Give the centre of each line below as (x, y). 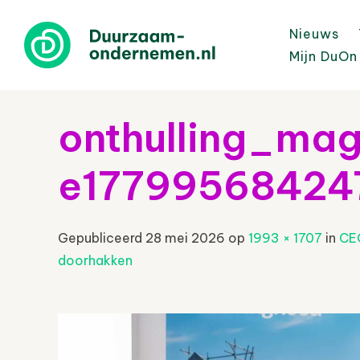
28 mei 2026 (185, 238)
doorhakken (95, 260)
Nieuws (314, 34)
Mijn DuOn (323, 56)
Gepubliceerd (102, 238)
